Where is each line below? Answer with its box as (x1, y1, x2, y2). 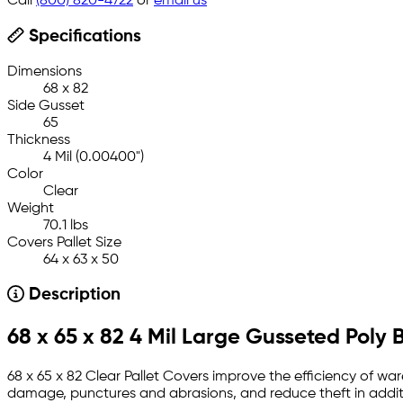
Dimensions (7, 64, 82, 79)
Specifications (23, 28, 141, 45)
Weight (7, 201, 54, 216)
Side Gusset (7, 98, 85, 113)
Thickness (7, 132, 70, 148)
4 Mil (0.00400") (43, 149, 144, 165)
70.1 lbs (43, 218, 88, 233)
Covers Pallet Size (7, 235, 121, 250)
